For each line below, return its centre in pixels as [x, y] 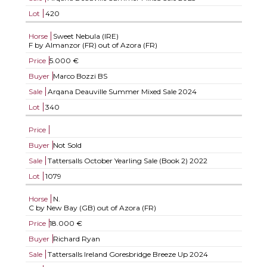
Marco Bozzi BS [80, 76]
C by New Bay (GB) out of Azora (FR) [92, 208]
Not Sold [67, 145]
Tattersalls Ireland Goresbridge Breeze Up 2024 [127, 254]
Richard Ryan [76, 239]
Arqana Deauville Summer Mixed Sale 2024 [121, 91]
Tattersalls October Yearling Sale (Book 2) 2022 [126, 161]
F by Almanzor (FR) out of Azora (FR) [93, 45]
